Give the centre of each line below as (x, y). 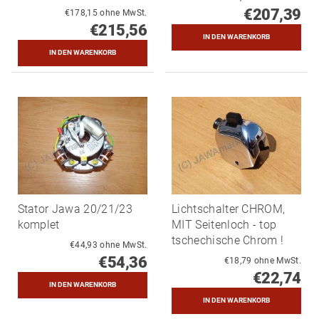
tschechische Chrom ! (228, 240)
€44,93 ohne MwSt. (124, 245)
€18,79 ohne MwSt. (277, 260)
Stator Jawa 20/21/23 (75, 209)
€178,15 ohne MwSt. (124, 12)
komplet (38, 224)
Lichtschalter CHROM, (229, 209)
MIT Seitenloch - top (224, 224)
